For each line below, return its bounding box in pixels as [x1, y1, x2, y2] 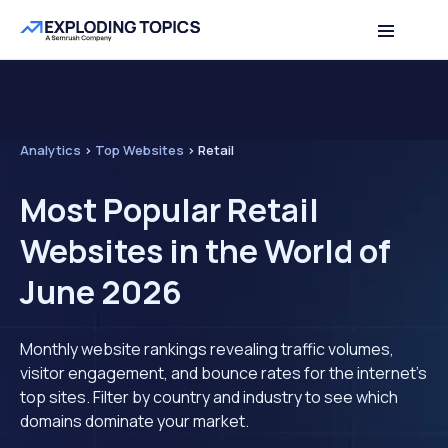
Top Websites [95, 141, 184, 159]
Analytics [20, 141, 81, 159]
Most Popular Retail [20, 188, 319, 232]
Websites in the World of [20, 229, 391, 273]
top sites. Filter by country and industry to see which [20, 386, 398, 408]
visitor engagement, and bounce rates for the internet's [20, 362, 427, 384]
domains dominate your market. [20, 410, 249, 432]
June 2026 [20, 270, 182, 314]
